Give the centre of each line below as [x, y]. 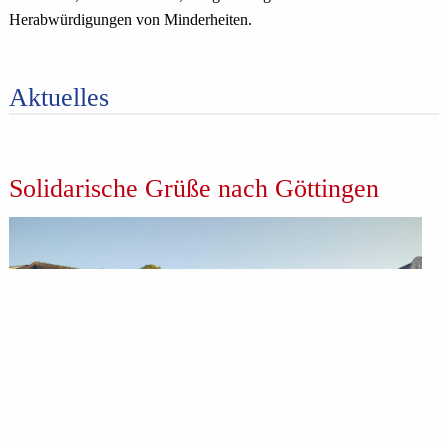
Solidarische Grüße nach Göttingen [193, 188]
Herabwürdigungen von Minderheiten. [130, 20]
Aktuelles [58, 98]
